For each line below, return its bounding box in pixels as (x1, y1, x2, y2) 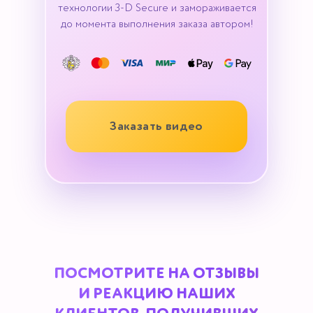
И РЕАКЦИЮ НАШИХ (78, 286, 235, 302)
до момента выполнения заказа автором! (60, 19, 254, 29)
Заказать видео (110, 119, 203, 133)
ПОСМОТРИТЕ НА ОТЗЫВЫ (54, 266, 259, 282)
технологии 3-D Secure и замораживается (57, 3, 256, 13)
